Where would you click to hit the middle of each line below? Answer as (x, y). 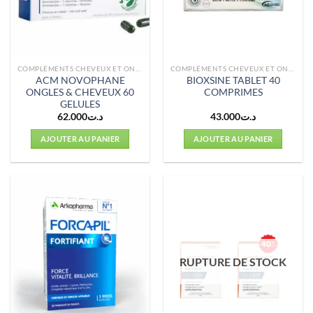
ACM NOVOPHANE (80, 80)
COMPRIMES (233, 92)
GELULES (80, 104)
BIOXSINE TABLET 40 (233, 80)
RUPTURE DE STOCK (233, 262)
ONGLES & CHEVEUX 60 (80, 92)
